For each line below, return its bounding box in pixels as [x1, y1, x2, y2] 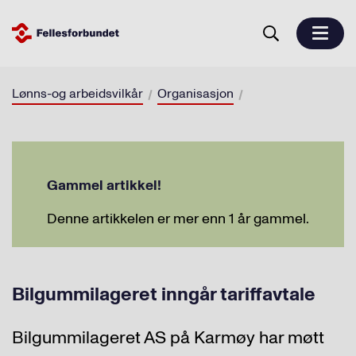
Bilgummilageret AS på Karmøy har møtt [12, 326, 324, 350]
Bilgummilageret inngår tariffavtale [12, 281, 315, 308]
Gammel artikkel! [47, 176, 161, 195]
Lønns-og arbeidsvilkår [12, 85, 143, 103]
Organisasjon [157, 85, 234, 103]
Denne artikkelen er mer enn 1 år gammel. [47, 209, 309, 229]
